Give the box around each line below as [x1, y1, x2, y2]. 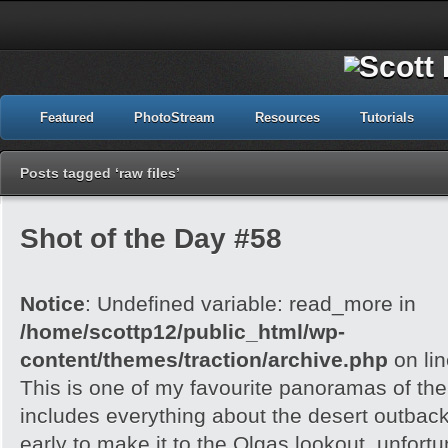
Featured [40, 110, 94, 125]
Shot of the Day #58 [20, 222, 282, 254]
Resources [255, 110, 320, 125]
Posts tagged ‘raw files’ [20, 165, 180, 181]
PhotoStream [134, 110, 215, 125]
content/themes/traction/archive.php [20, 348, 388, 371]
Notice [20, 292, 85, 315]
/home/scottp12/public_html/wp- [20, 320, 345, 343]
